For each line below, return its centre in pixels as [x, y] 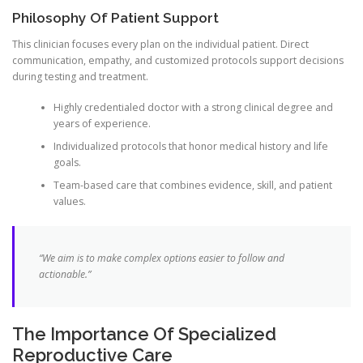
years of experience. [102, 124]
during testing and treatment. [80, 76]
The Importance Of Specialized [144, 334]
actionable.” [65, 275]
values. [69, 202]
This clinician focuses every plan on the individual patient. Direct [160, 44]
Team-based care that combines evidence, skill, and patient [192, 186]
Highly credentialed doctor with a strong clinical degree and [193, 108]
